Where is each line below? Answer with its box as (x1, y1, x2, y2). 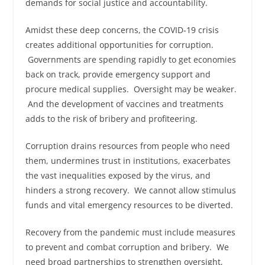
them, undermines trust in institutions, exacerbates (25, 155, 231, 166)
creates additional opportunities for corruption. (25, 39, 214, 50)
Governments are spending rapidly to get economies (25, 54, 236, 65)
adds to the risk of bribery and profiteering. (25, 113, 198, 124)
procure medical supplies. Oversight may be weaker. (25, 83, 237, 95)
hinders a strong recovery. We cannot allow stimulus (25, 185, 236, 196)
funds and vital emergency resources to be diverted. (25, 199, 233, 211)
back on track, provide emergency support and (25, 69, 211, 80)
